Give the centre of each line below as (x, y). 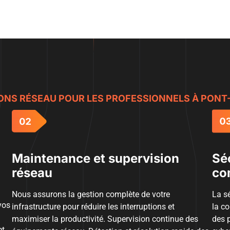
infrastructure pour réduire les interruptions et (93, 206)
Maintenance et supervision (95, 158)
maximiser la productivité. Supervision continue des (105, 219)
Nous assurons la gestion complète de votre (91, 194)
